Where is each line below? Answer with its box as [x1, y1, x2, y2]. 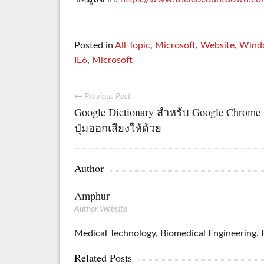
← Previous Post [74, 93, 131, 101]
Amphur [74, 188, 110, 203]
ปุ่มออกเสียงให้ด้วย [74, 121, 162, 136]
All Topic [115, 41, 151, 51]
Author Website [74, 204, 128, 213]
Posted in [74, 41, 115, 51]
